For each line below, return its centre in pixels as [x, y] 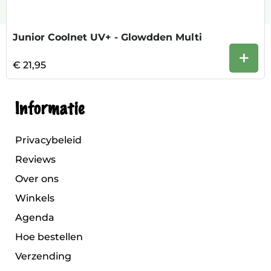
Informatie [50, 109]
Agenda [35, 217]
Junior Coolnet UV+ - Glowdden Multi [107, 37]
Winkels [35, 198]
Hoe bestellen [49, 237]
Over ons [37, 179]
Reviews [35, 159]
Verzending [43, 256]
